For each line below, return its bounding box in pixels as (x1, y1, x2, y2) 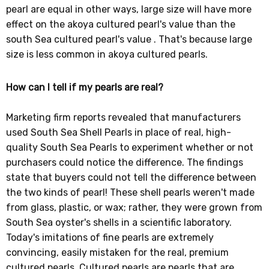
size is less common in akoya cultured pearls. (6, 48, 208, 60)
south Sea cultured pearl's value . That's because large (6, 33, 253, 45)
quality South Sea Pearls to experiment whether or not (6, 141, 254, 153)
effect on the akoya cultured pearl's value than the (6, 18, 236, 30)
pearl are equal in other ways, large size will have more (6, 3, 252, 15)
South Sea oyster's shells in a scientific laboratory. (6, 216, 232, 228)
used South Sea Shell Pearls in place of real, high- (6, 126, 232, 138)
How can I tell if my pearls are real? (6, 81, 164, 93)
